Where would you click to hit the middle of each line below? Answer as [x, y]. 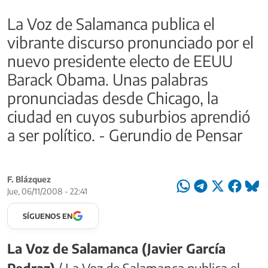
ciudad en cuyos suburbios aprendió [129, 116]
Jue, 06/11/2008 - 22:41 [47, 191]
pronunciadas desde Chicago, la [113, 98]
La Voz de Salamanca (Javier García [116, 248]
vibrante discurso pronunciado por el [130, 42]
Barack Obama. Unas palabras [108, 79]
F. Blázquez [29, 179]
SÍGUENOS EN [48, 216]
